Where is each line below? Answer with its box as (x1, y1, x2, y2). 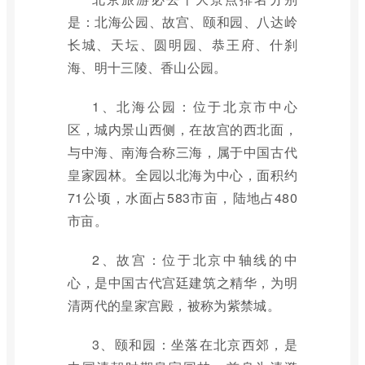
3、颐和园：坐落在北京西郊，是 (92, 335, 297, 354)
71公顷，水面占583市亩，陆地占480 (68, 188, 297, 207)
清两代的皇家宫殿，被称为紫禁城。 (68, 296, 280, 314)
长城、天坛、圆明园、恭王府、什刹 (68, 35, 297, 54)
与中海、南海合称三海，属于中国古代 (68, 143, 297, 161)
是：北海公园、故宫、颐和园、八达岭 (68, 12, 297, 31)
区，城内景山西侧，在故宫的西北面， (68, 120, 297, 139)
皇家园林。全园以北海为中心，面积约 (68, 165, 297, 184)
